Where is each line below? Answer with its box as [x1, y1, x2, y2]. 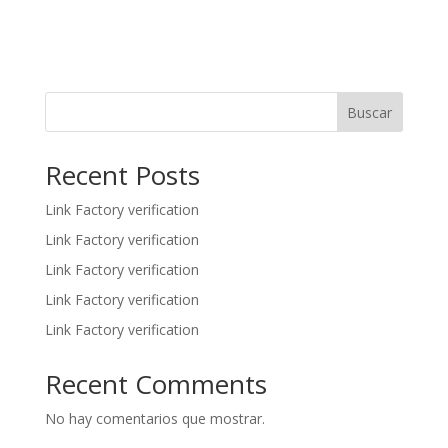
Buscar [347, 103, 393, 123]
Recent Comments [44, 366, 267, 403]
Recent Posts [44, 157, 200, 194]
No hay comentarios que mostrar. [44, 409, 265, 429]
